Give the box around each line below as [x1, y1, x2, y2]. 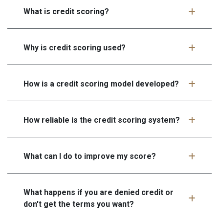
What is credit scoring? [23, 6, 109, 16]
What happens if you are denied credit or [23, 187, 174, 197]
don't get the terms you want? [23, 199, 134, 209]
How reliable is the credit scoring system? [23, 115, 180, 125]
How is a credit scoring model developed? [23, 79, 179, 88]
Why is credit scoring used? [23, 43, 126, 52]
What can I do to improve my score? [23, 151, 156, 161]
